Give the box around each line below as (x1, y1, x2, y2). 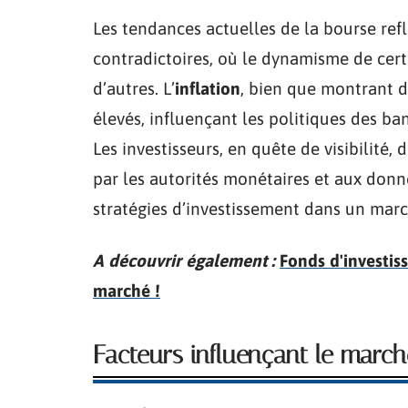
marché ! (93, 280, 160, 301)
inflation (175, 78, 240, 98)
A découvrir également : (93, 250, 275, 270)
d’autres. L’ (93, 78, 175, 98)
